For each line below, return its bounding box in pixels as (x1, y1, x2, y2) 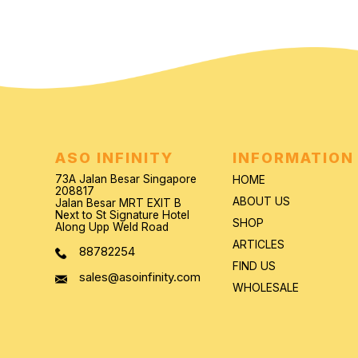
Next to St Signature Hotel (54, 209, 189, 222)
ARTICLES (232, 238, 284, 252)
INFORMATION (232, 149, 354, 167)
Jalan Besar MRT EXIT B (54, 197, 181, 210)
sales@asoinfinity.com (78, 270, 201, 285)
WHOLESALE (232, 281, 299, 295)
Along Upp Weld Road (54, 221, 169, 234)
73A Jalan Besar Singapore (54, 173, 197, 186)
